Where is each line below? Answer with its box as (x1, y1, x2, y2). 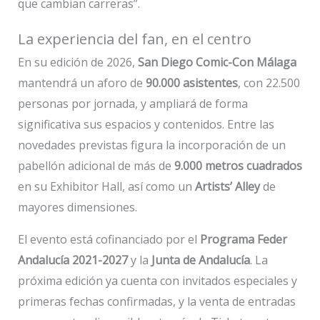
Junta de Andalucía (151, 252, 250, 269)
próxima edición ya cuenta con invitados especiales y (17, 273, 297, 289)
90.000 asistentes (145, 75, 238, 91)
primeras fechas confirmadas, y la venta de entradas (17, 294, 296, 310)
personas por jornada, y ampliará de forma (17, 96, 248, 112)
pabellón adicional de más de (17, 158, 174, 174)
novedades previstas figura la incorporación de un (17, 137, 286, 154)
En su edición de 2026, (17, 54, 138, 71)
